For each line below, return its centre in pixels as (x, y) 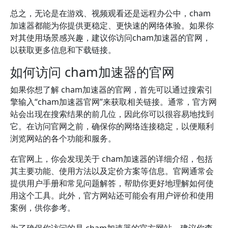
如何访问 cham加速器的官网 (92, 72)
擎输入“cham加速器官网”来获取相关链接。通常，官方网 (113, 102)
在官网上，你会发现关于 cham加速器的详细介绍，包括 (111, 159)
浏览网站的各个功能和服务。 (63, 138)
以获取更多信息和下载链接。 (63, 50)
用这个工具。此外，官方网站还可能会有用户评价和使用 (112, 195)
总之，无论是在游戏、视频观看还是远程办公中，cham (110, 13)
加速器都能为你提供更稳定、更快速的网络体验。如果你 (112, 25)
